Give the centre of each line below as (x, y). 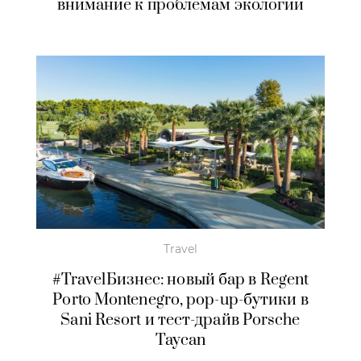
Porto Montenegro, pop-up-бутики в (180, 300)
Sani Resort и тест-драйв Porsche (180, 320)
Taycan (180, 340)
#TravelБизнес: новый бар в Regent (180, 280)
